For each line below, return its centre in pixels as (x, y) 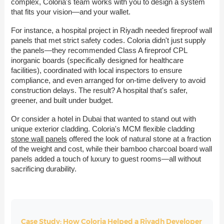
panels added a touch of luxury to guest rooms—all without (106, 158)
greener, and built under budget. (62, 100)
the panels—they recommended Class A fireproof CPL (99, 50)
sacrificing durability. (43, 168)
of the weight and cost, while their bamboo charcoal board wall (111, 148)
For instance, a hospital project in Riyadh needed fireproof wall (111, 30)
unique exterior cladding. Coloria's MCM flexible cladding (102, 128)
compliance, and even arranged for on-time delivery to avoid (108, 80)
